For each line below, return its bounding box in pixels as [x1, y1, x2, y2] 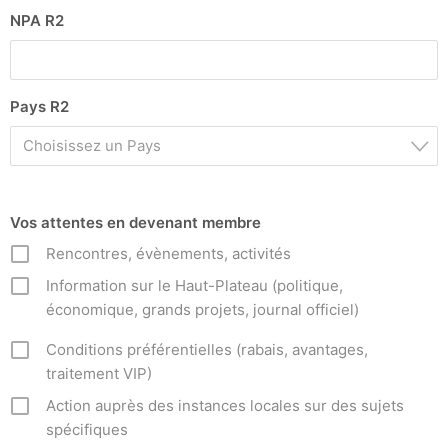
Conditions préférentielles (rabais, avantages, [46, 340, 368, 360]
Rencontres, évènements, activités [46, 244, 291, 264]
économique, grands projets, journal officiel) [46, 300, 359, 320]
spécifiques [46, 420, 128, 440]
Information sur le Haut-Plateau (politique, [46, 276, 343, 296]
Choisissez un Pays [23, 136, 161, 156]
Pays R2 [10, 97, 69, 117]
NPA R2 [10, 11, 64, 31]
